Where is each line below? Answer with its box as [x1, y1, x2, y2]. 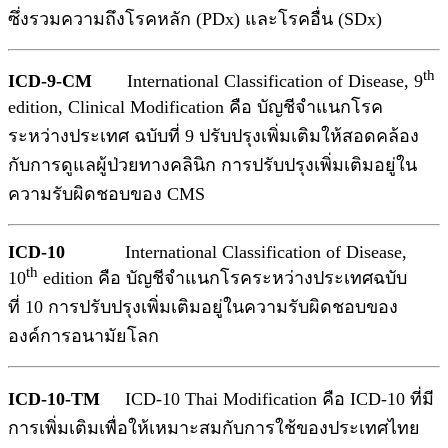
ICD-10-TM [8, 389, 100, 410]
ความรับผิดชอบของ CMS [8, 184, 205, 205]
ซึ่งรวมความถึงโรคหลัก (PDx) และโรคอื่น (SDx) [8, 9, 382, 30]
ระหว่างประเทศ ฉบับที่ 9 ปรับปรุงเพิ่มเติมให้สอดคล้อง [8, 126, 419, 147]
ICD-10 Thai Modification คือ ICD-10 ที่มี [100, 389, 434, 410]
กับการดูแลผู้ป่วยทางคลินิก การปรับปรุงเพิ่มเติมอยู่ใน [8, 155, 417, 176]
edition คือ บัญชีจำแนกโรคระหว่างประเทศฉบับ [38, 268, 407, 289]
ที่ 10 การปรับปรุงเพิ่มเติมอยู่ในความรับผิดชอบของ [8, 297, 398, 318]
